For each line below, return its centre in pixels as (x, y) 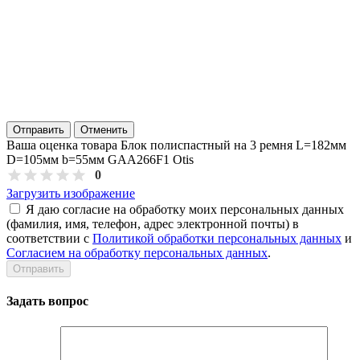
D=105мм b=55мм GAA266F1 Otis (100, 159)
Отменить (104, 129)
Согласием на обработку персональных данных (137, 252)
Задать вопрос (47, 301)
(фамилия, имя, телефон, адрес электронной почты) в (153, 223)
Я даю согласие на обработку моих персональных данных (185, 209)
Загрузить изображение (71, 193)
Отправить (39, 129)
